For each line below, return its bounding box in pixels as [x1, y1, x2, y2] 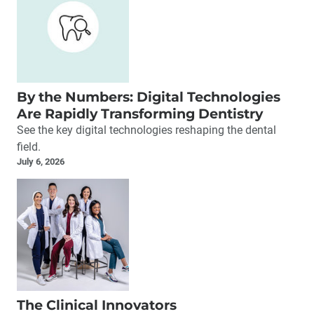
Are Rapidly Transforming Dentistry [17, 105, 263, 123]
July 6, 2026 [17, 156, 64, 168]
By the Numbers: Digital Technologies [17, 88, 280, 106]
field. [17, 140, 41, 154]
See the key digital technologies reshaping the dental [17, 123, 276, 137]
